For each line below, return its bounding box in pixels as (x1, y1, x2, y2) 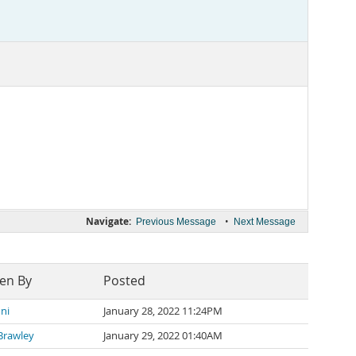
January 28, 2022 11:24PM (103, 304, 222, 318)
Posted (103, 273, 145, 289)
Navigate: (86, 215, 131, 228)
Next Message (234, 216, 296, 227)
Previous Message (136, 216, 216, 227)
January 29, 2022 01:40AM (103, 329, 222, 342)
